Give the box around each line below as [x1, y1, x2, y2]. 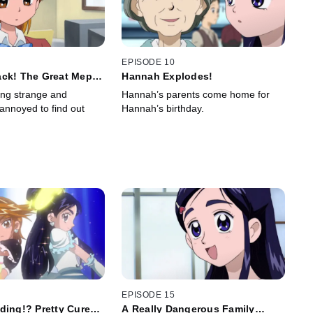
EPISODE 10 [122, 57, 175, 67]
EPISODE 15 [122, 290, 175, 300]
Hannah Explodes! [122, 70, 213, 82]
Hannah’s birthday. [122, 102, 205, 114]
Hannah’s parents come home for [122, 88, 270, 100]
